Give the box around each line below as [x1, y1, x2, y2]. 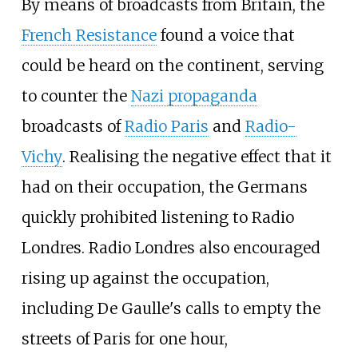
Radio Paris [124, 117, 209, 137]
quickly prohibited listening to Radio [21, 208, 294, 228]
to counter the [21, 86, 131, 106]
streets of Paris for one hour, [21, 329, 228, 349]
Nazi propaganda [130, 86, 257, 106]
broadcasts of [21, 117, 125, 137]
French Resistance [21, 26, 157, 46]
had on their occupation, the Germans [21, 177, 308, 197]
